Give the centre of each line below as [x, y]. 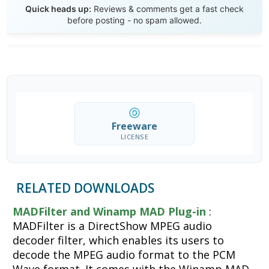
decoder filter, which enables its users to [119, 240]
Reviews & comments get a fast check [168, 9]
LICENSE [134, 137]
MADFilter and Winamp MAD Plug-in [110, 212]
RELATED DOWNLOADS [86, 188]
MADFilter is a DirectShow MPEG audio [113, 226]
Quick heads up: [58, 9]
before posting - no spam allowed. [134, 20]
